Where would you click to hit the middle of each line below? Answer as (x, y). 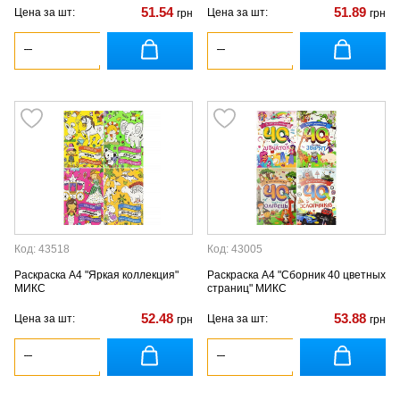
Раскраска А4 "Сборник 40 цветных (296, 275)
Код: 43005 (235, 249)
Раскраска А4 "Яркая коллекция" (96, 275)
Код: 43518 (42, 249)
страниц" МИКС (247, 288)
